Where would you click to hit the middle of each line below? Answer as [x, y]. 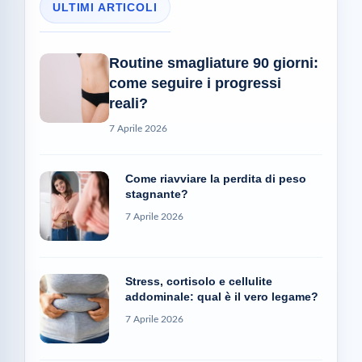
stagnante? [157, 194]
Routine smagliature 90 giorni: [214, 63]
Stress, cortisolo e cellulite [199, 282]
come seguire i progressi [195, 84]
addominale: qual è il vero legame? [222, 297]
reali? [128, 104]
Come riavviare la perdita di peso [216, 179]
